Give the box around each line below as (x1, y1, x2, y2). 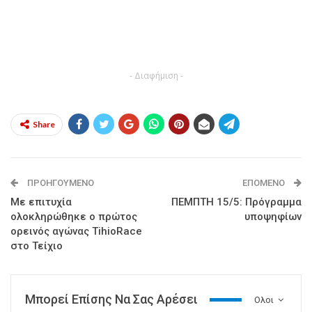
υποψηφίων (244, 210, 302, 224)
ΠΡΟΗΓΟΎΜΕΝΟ (25, 178, 94, 189)
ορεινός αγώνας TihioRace (10, 225, 142, 238)
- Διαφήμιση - (129, 70, 183, 82)
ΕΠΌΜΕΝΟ (242, 178, 287, 189)
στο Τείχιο (10, 240, 63, 253)
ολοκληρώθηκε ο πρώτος (10, 210, 137, 224)
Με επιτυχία (10, 196, 72, 209)
